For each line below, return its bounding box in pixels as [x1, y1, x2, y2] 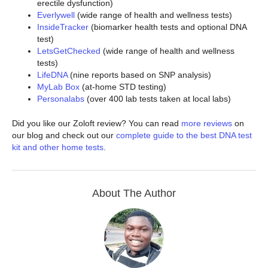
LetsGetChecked [37, 46, 100, 56]
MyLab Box [37, 82, 80, 92]
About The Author [92, 187, 176, 199]
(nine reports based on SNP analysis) [68, 70, 211, 80]
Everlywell [37, 10, 75, 20]
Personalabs [37, 94, 84, 103]
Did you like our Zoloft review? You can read [12, 118, 181, 128]
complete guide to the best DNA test [116, 130, 252, 140]
